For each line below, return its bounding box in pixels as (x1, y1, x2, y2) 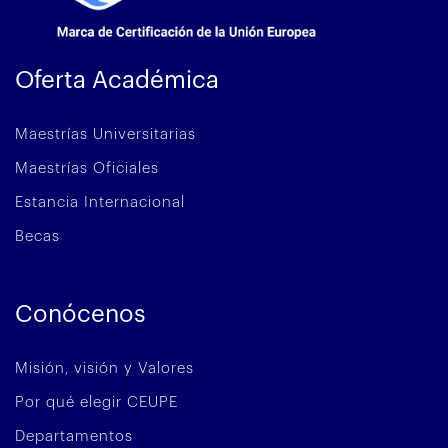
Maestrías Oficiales (15, 161, 159, 177)
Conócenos (15, 302, 146, 327)
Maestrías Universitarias (15, 127, 196, 143)
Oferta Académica (15, 68, 219, 93)
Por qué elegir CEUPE (15, 395, 178, 411)
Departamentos (15, 429, 133, 445)
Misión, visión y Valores (15, 361, 194, 377)
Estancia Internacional (15, 195, 185, 211)
